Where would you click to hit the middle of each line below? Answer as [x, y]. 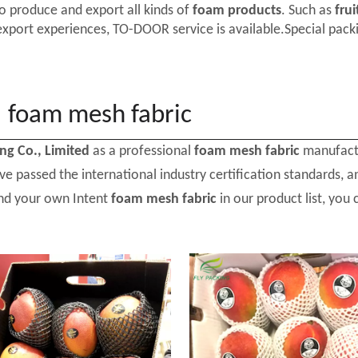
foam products [235, 11]
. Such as [306, 11]
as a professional [142, 152]
